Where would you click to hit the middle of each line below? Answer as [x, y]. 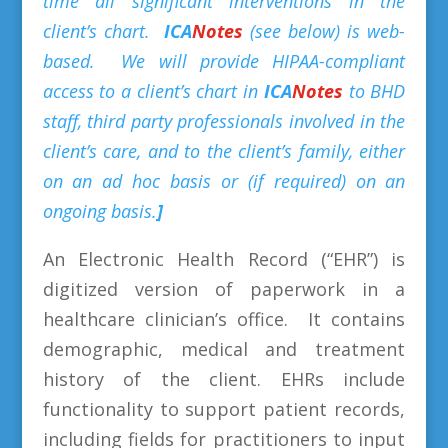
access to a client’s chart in [153, 91]
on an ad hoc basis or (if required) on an [224, 181]
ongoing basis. [99, 211]
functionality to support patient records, [224, 409]
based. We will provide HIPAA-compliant [224, 61]
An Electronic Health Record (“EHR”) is [224, 259]
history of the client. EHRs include [224, 379]
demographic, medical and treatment [224, 349]
